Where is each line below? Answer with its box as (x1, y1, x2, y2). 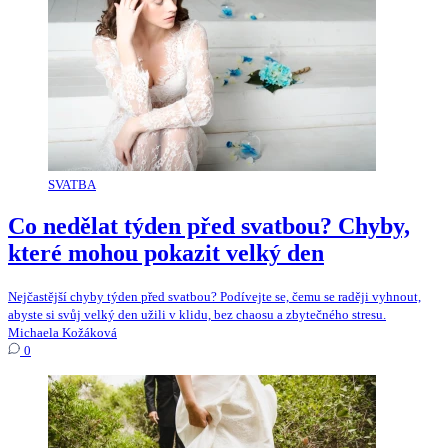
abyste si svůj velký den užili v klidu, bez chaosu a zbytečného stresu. (8, 306, 386, 322)
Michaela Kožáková (8, 324, 117, 340)
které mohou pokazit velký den (8, 239, 324, 266)
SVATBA (48, 176, 96, 192)
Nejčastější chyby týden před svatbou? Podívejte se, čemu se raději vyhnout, (8, 288, 421, 304)
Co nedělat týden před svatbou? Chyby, (8, 212, 410, 239)
